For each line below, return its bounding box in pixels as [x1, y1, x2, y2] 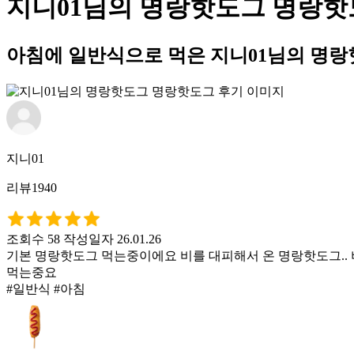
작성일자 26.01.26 [63, 232, 161, 246]
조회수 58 [6, 232, 60, 246]
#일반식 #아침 [6, 281, 85, 296]
